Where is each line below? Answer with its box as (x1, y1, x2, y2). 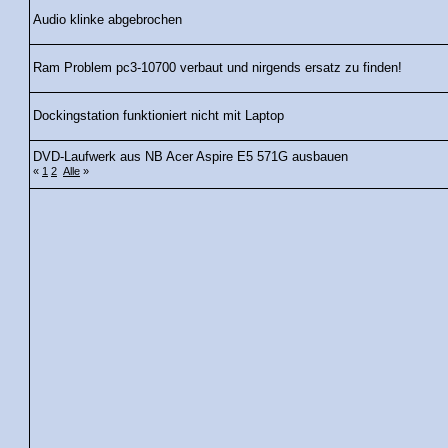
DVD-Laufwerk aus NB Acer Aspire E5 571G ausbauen (33, 150, 348, 165)
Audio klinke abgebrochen (33, 13, 182, 28)
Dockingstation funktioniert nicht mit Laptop (33, 109, 284, 124)
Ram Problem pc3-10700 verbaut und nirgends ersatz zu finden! (33, 61, 402, 76)
